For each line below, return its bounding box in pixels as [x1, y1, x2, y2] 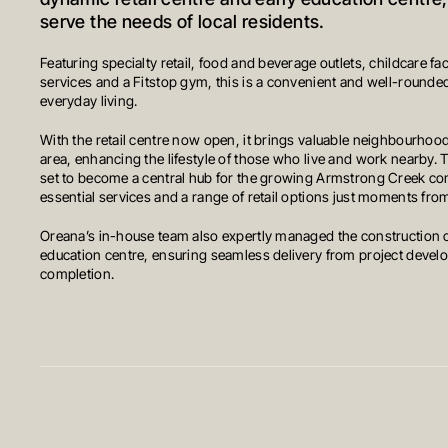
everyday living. [40, 94, 138, 110]
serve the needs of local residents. [40, 13, 325, 33]
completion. [40, 267, 115, 283]
